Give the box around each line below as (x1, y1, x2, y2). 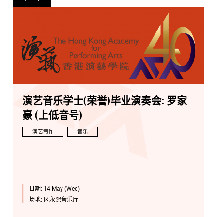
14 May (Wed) (43, 185, 80, 193)
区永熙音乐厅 (43, 195, 78, 203)
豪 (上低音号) (22, 110, 82, 121)
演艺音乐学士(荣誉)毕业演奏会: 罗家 (22, 95, 187, 106)
